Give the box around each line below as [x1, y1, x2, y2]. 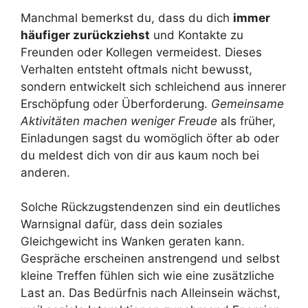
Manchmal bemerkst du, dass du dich [21, 10, 233, 25]
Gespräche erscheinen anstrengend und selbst [21, 252, 280, 266]
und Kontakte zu [150, 27, 243, 42]
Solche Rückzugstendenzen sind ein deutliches [21, 200, 280, 214]
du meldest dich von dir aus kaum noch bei [21, 148, 259, 162]
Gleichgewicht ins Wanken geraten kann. [21, 234, 245, 249]
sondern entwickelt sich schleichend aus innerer [21, 79, 286, 93]
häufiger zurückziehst [21, 27, 150, 42]
